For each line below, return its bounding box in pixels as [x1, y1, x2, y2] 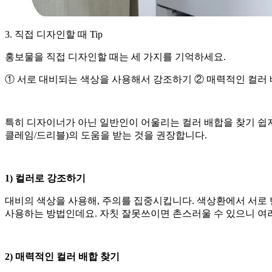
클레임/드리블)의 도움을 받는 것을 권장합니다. [5, 130, 207, 141]
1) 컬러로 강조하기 [5, 173, 86, 184]
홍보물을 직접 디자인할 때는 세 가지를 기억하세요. [5, 52, 226, 63]
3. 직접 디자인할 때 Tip [5, 29, 103, 40]
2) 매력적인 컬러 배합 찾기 [5, 251, 120, 262]
